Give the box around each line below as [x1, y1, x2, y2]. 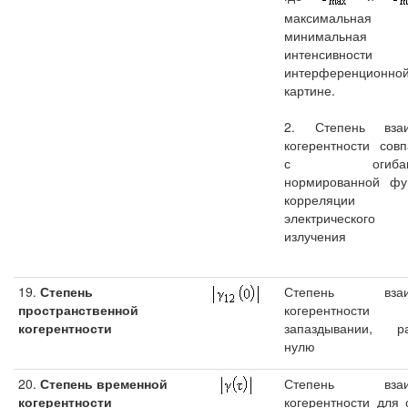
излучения [284, 226, 346, 245]
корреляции [284, 189, 355, 209]
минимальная [284, 25, 367, 45]
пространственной [18, 301, 138, 319]
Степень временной [36, 374, 168, 393]
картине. [284, 80, 335, 99]
